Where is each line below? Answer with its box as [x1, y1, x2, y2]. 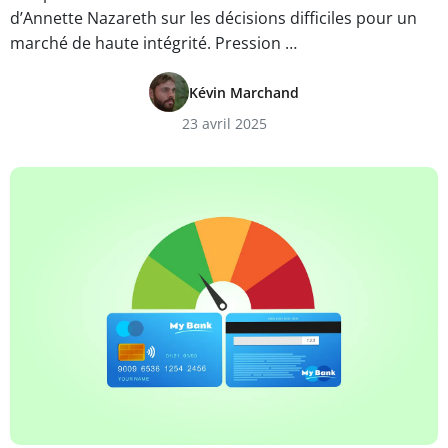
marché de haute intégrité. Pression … [10, 32, 297, 54]
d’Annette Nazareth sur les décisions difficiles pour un [10, 7, 417, 29]
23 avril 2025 [181, 114, 267, 133]
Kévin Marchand [189, 82, 299, 102]
